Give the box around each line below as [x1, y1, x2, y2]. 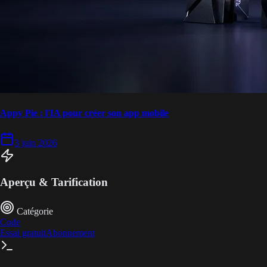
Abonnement [46, 228, 95, 238]
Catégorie [17, 206, 53, 217]
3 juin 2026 [14, 137, 57, 148]
